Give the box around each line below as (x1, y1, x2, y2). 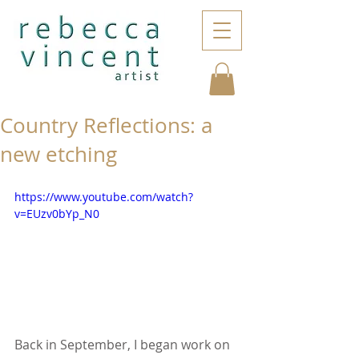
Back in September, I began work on (14, 336, 233, 354)
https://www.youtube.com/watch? (14, 188, 193, 204)
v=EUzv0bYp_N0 (14, 205, 99, 221)
